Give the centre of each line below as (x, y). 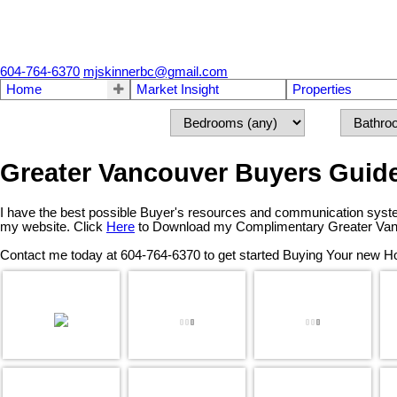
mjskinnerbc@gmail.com (156, 72)
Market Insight (178, 90)
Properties (322, 90)
